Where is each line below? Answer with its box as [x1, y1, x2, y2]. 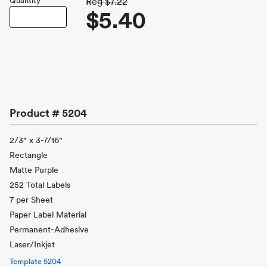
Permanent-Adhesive [10, 225, 89, 234]
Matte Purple [10, 165, 58, 175]
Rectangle [10, 150, 48, 160]
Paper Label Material [10, 210, 86, 219]
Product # [10, 107, 62, 119]
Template [10, 257, 44, 266]
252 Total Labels [10, 180, 70, 190]
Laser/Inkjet [10, 240, 55, 249]
